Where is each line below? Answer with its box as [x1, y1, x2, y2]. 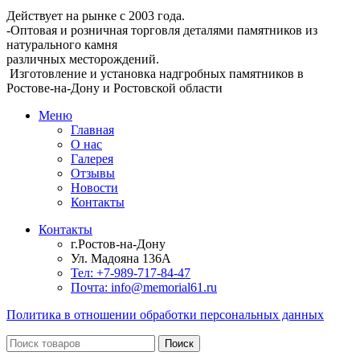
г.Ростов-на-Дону [71, 236, 166, 251]
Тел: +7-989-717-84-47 [71, 265, 190, 280]
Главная [71, 122, 114, 137]
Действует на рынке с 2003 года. [6, 8, 185, 22]
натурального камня [6, 37, 117, 51]
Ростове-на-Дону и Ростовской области [6, 80, 223, 95]
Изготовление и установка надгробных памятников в [6, 66, 304, 80]
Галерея [71, 151, 113, 166]
